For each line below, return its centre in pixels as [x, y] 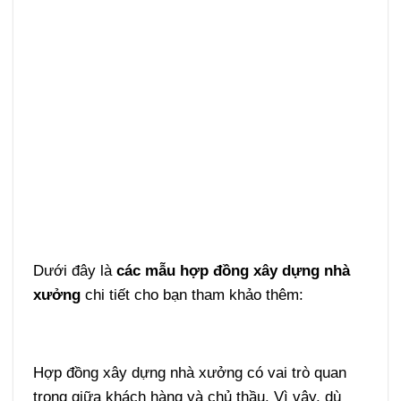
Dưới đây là [74, 270]
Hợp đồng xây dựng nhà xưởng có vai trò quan [189, 373]
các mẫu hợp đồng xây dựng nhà [233, 270]
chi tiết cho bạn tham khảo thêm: [192, 294]
